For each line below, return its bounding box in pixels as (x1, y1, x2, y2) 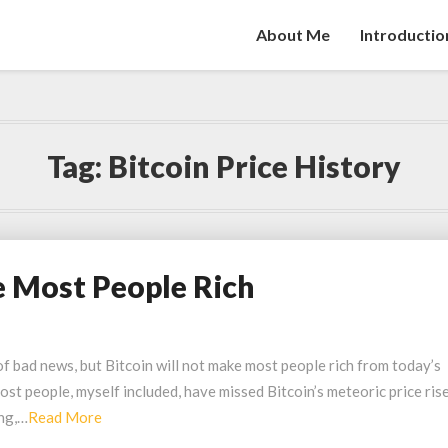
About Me (256, 25, 330, 44)
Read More (28, 408, 102, 426)
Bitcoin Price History (108, 148, 401, 184)
